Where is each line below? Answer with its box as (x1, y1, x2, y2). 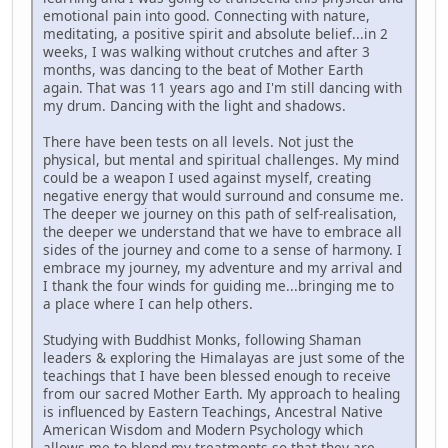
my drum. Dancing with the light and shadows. (43, 95, 346, 115)
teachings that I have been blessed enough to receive (43, 365, 391, 385)
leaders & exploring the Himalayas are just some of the (43, 347, 405, 367)
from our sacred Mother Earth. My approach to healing (43, 383, 400, 403)
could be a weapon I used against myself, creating (43, 167, 371, 187)
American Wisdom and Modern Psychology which (43, 419, 363, 439)
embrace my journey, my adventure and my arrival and (43, 257, 402, 277)
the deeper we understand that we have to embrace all (43, 221, 402, 241)
